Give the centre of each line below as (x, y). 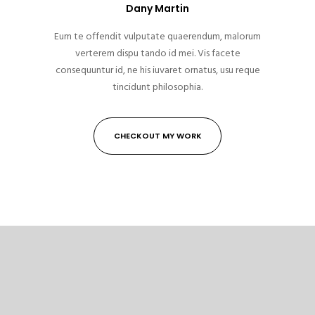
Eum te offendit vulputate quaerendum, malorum (157, 36)
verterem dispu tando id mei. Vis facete (157, 53)
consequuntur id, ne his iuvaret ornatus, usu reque (157, 70)
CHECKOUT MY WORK (157, 135)
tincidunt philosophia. (157, 86)
